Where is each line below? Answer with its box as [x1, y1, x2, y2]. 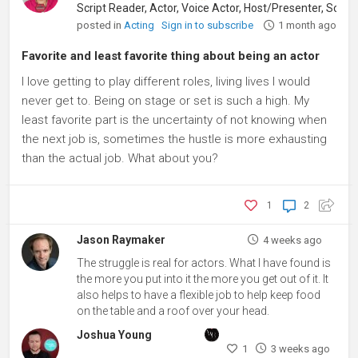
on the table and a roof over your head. [77, 304, 270, 317]
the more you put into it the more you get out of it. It [77, 272, 329, 285]
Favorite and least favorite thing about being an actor [22, 49, 320, 63]
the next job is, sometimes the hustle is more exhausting [22, 132, 327, 146]
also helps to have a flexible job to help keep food [77, 288, 321, 301]
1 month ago [277, 19, 336, 31]
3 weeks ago [270, 343, 330, 355]
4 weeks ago [262, 234, 322, 246]
